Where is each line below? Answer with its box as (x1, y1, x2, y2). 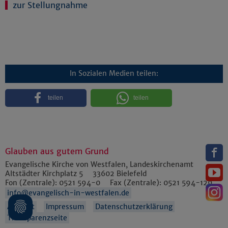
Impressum (46, 202, 84, 212)
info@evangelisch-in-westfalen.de (7, 188, 129, 198)
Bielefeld (117, 168, 147, 178)
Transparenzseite (7, 213, 67, 223)
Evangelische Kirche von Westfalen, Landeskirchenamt (5, 159, 193, 169)
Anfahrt (7, 202, 35, 212)
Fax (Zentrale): (108, 178, 163, 187)
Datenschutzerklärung (95, 202, 173, 212)
